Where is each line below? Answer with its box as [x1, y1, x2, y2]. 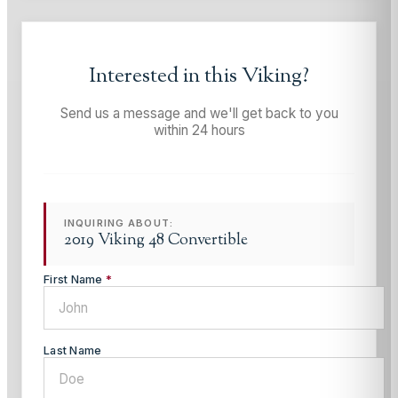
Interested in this [89, 60, 242, 92]
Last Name [44, 343, 102, 357]
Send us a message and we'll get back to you [60, 104, 338, 122]
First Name [44, 272, 106, 286]
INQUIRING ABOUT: [64, 216, 173, 229]
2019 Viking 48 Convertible [64, 228, 248, 251]
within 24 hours [153, 121, 245, 139]
